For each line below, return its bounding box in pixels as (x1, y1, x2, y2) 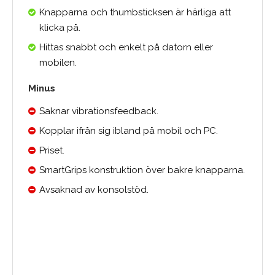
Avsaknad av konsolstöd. (39, 184, 149, 195)
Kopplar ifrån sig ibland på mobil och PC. (39, 125, 218, 136)
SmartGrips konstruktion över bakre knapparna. (39, 164, 245, 176)
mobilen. (39, 56, 77, 68)
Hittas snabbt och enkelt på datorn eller (39, 41, 213, 53)
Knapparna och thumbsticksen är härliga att (39, 6, 231, 18)
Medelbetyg (117, 254, 158, 263)
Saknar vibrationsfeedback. (39, 105, 158, 117)
